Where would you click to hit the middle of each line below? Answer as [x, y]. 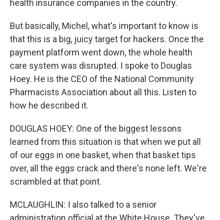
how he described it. [49, 105]
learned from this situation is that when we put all [105, 142]
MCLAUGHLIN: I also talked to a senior [83, 205]
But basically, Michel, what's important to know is [104, 26]
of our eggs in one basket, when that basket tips [103, 155]
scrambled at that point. [56, 181]
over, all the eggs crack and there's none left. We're [108, 168]
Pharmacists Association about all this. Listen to [103, 92]
